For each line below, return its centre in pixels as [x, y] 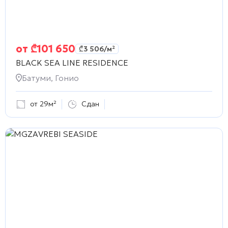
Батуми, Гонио [50, 78]
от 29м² [43, 104]
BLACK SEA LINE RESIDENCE [72, 62]
